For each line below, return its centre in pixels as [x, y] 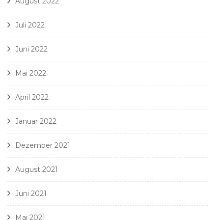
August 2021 [37, 170]
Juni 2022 [31, 49]
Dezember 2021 [43, 146]
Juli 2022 [30, 25]
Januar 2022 [36, 122]
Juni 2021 [31, 194]
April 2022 [32, 97]
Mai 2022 [31, 73]
